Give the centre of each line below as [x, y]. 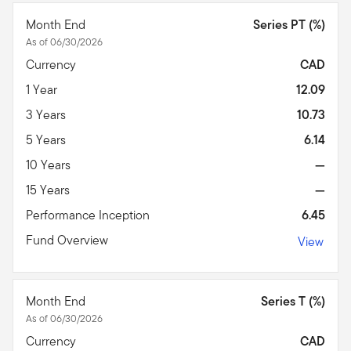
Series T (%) [293, 301]
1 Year [43, 89]
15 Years [49, 190]
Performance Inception [89, 215]
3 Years [47, 114]
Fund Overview [69, 240]
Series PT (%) [289, 24]
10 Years [50, 165]
